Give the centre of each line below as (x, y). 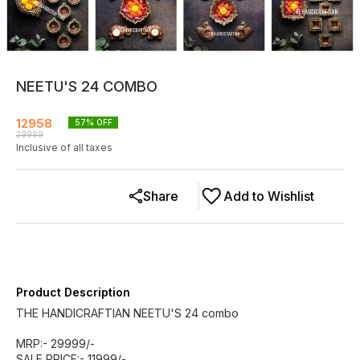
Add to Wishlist (269, 196)
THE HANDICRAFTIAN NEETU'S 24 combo (127, 313)
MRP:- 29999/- (55, 344)
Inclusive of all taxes (64, 147)
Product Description (73, 292)
